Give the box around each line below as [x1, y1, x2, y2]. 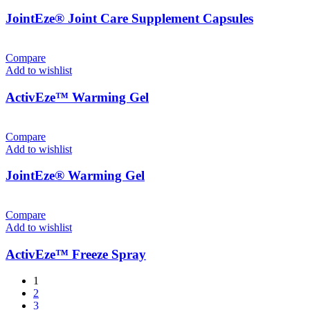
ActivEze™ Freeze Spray [6, 246, 146, 262]
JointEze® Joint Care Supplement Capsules [6, 11, 253, 26]
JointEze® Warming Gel [6, 168, 145, 183]
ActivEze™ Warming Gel [6, 89, 149, 104]
